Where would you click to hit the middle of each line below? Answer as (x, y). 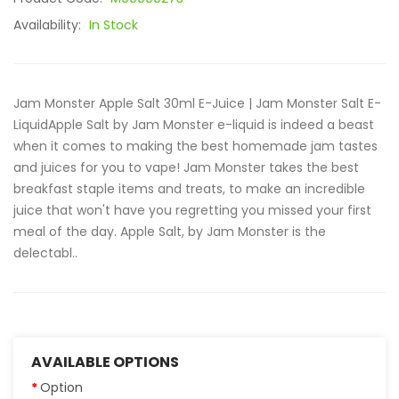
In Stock (114, 25)
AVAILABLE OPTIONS (105, 362)
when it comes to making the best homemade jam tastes (195, 146)
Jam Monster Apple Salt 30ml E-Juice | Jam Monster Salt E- (197, 103)
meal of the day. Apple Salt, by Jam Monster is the (170, 232)
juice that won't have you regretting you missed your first (192, 210)
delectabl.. (45, 253)
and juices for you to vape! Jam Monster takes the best (186, 167)
